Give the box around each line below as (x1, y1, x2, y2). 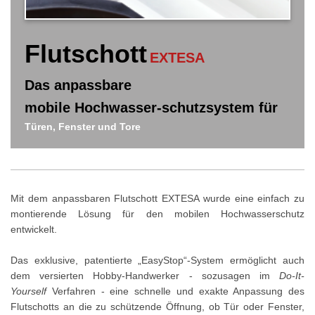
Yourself (11, 285, 46, 297)
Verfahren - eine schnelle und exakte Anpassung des (46, 285, 304, 297)
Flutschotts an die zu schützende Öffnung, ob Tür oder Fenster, (11, 301, 304, 313)
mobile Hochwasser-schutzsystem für (25, 100, 278, 116)
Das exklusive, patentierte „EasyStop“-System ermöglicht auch (11, 255, 304, 266)
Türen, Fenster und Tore (25, 121, 141, 133)
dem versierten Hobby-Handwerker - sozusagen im (11, 270, 279, 282)
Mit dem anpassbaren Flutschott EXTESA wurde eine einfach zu (11, 193, 304, 205)
